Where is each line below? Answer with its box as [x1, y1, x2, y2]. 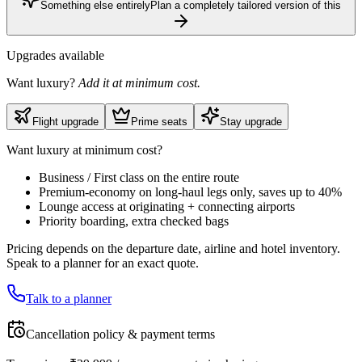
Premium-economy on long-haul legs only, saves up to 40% [39, 185, 342, 200]
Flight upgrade [32, 116, 99, 128]
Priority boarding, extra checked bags [39, 214, 229, 229]
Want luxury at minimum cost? [6, 143, 162, 158]
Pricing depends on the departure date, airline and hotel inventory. [6, 242, 340, 256]
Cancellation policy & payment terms [26, 327, 215, 342]
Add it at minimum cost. [78, 76, 200, 90]
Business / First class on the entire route [39, 170, 239, 185]
